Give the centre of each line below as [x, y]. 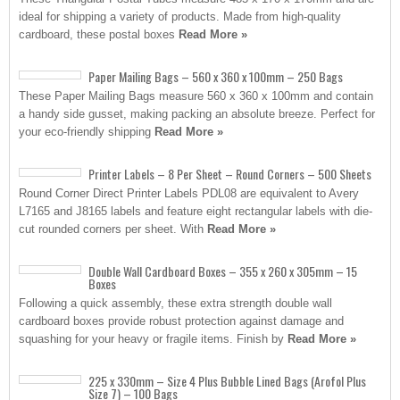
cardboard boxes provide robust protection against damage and [181, 321]
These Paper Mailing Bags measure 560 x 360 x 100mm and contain [196, 96]
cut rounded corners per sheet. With [113, 229]
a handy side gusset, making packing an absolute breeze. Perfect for [197, 114]
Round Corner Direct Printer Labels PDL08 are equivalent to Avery [189, 193]
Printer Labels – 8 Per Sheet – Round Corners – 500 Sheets [230, 174]
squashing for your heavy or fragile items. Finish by [153, 339]
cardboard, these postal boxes [99, 34]
